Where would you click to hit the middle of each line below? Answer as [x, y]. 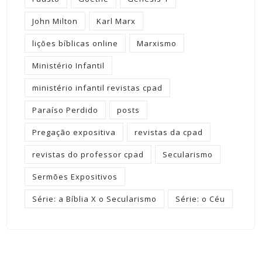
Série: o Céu [200, 199]
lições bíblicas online [75, 44]
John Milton [55, 21]
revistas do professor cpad [88, 155]
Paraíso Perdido [65, 110]
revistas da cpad [169, 132]
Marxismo [157, 44]
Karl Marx [116, 21]
